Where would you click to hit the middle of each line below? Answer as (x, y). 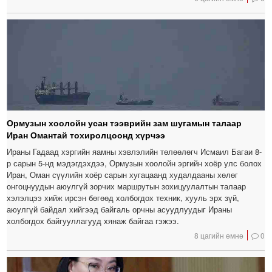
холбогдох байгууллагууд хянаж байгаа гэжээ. (93, 221)
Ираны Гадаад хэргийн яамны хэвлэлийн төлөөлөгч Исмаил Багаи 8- (134, 152)
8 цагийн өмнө (219, 236)
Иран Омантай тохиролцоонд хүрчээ (86, 135)
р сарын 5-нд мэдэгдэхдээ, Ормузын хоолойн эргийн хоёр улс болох (134, 163)
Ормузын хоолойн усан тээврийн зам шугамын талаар (124, 123)
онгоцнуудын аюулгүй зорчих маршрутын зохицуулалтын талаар (127, 186)
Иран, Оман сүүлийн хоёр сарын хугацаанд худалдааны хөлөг (123, 175)
